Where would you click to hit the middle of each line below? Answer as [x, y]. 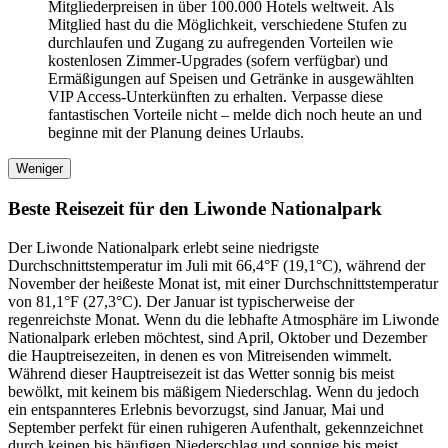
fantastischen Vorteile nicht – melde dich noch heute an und [235, 115]
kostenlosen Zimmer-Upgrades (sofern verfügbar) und [218, 61]
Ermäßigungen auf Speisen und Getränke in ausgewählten [231, 79]
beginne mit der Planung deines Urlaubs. [176, 133]
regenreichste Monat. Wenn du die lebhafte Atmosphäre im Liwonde [223, 319]
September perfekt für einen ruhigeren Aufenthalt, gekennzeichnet [215, 427]
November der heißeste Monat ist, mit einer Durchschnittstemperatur [223, 283]
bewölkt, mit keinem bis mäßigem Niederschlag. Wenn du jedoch [213, 391]
